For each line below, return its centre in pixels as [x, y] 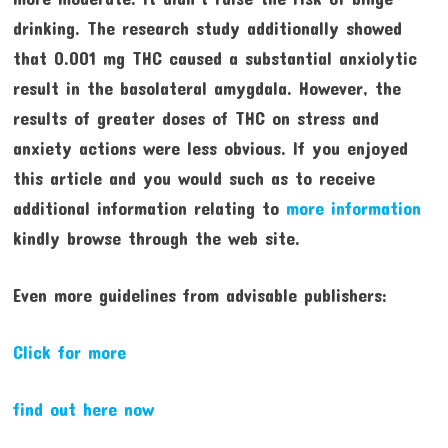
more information [353, 208]
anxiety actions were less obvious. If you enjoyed [210, 148]
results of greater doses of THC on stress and [195, 118]
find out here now [83, 409]
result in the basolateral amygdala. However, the [206, 88]
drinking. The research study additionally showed [207, 28]
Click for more [69, 352]
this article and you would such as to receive [193, 178]
